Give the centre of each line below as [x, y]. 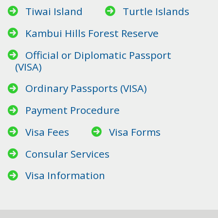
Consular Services [67, 154]
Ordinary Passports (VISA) [86, 88]
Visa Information [65, 175]
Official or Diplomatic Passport [98, 55]
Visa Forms [135, 132]
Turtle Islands [156, 11]
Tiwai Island [54, 11]
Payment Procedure [72, 110]
